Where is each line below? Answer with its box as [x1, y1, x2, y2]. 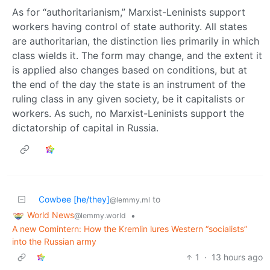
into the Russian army [12, 236, 96, 246]
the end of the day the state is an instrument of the [12, 78, 245, 91]
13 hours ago [212, 251, 263, 262]
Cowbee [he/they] [39, 194, 110, 205]
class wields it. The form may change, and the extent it [12, 49, 262, 62]
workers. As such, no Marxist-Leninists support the [12, 107, 244, 120]
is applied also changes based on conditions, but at [12, 64, 247, 77]
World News [27, 210, 74, 221]
